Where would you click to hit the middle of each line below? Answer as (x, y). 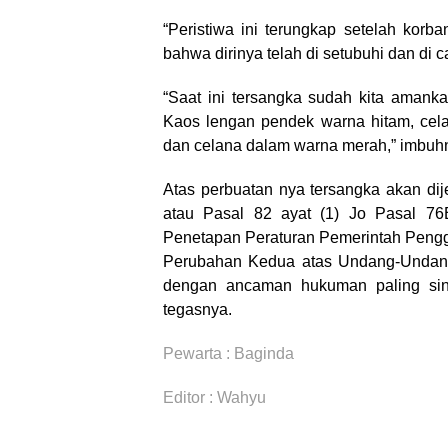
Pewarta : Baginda (228, 354)
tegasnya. (197, 310)
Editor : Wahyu (214, 398)
